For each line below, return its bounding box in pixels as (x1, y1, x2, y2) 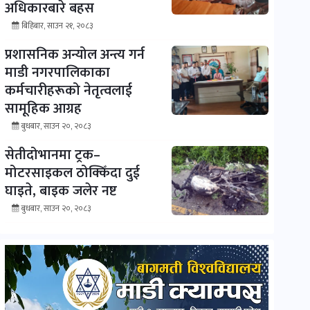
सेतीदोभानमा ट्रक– (4, 143, 100, 167)
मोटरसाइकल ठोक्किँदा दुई (4, 161, 140, 185)
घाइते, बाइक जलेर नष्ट (4, 179, 117, 203)
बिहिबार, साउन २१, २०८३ (21, 19, 93, 33)
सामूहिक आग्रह (4, 97, 82, 121)
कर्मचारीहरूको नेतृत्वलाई (4, 79, 132, 103)
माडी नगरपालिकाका (4, 61, 110, 85)
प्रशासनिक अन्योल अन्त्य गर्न (4, 43, 145, 67)
